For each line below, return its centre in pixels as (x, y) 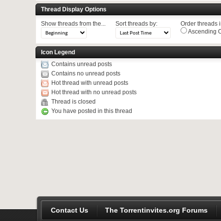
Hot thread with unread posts (90, 83)
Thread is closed (74, 101)
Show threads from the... (73, 23)
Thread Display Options (74, 9)
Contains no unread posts (86, 73)
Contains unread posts (82, 64)
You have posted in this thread (92, 111)
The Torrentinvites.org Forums (156, 210)
